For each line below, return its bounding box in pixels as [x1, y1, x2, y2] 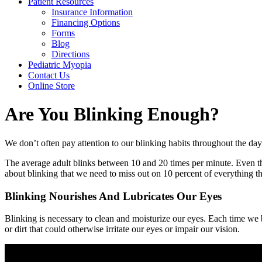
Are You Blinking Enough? [5, 104, 219, 125]
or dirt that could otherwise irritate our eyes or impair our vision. [5, 224, 240, 235]
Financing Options [51, 18, 120, 27]
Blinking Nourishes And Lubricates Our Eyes [5, 189, 222, 202]
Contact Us [28, 70, 70, 80]
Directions [51, 49, 89, 59]
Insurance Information [51, 7, 133, 17]
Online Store [28, 81, 75, 91]
